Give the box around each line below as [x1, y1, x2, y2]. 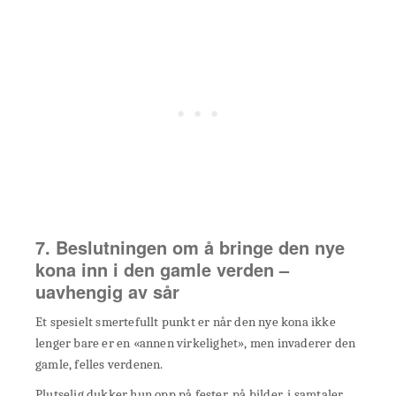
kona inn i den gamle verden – [35, 256, 289, 283]
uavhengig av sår [35, 278, 179, 305]
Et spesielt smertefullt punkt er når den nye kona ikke [35, 314, 336, 331]
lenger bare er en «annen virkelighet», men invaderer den [35, 335, 356, 352]
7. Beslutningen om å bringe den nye [35, 234, 345, 261]
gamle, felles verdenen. [35, 356, 164, 373]
